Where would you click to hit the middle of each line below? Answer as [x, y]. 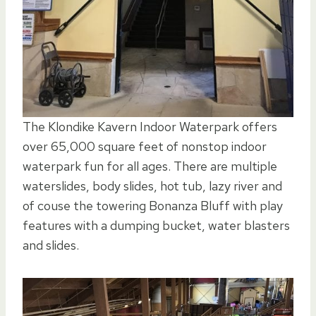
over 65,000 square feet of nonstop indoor [145, 146]
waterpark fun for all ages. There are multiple [150, 166]
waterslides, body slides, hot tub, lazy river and [152, 186]
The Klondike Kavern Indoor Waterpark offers [150, 126]
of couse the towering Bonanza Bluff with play [153, 205]
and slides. [51, 245]
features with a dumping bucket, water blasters [156, 225]
